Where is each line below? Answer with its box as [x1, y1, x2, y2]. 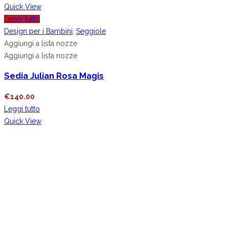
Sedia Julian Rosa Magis [4, 71, 104, 81]
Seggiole [76, 27, 106, 35]
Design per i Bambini [4, 27, 73, 35]
